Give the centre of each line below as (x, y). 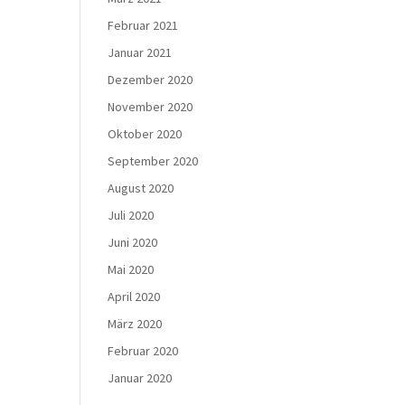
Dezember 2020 (151, 80)
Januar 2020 (140, 378)
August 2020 (141, 188)
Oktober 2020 (145, 134)
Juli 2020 (131, 215)
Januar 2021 (140, 52)
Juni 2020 (133, 242)
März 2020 (135, 324)
